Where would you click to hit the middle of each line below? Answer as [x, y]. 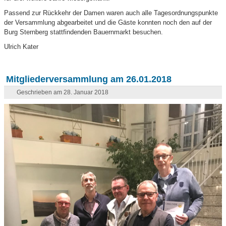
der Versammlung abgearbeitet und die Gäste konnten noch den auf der [108, 23]
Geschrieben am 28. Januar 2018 [63, 93]
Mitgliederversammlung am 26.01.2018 [89, 79]
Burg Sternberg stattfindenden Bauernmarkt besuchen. [84, 32]
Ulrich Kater [21, 47]
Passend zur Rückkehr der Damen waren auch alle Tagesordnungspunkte [111, 13]
